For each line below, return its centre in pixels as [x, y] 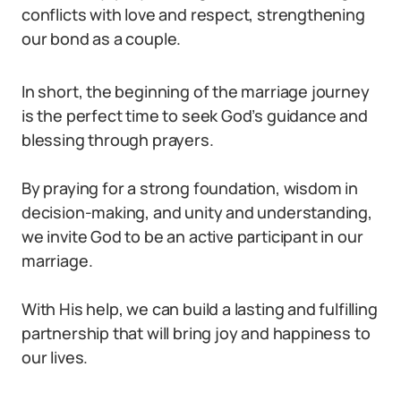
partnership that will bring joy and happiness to [196, 333]
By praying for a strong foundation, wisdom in [190, 188]
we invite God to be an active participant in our [192, 236]
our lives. [55, 357]
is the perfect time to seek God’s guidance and [195, 115]
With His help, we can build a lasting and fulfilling [200, 309]
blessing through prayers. [118, 140]
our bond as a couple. [102, 38]
